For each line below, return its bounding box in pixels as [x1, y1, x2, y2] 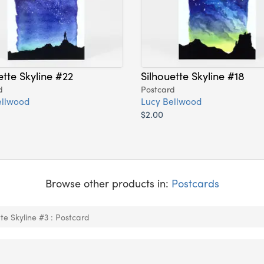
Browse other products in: [45, 176, 171, 191]
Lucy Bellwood [141, 94, 202, 108]
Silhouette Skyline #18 [141, 68, 245, 84]
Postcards [171, 176, 219, 191]
